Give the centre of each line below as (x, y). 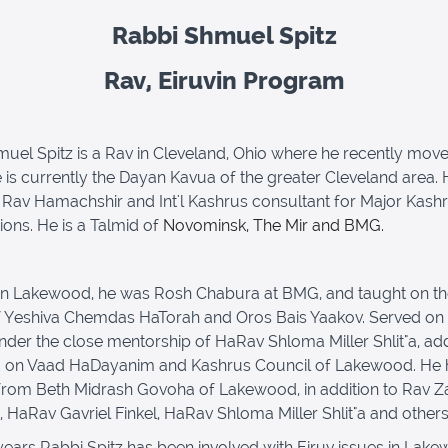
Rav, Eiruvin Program (224, 81)
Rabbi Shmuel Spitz (224, 36)
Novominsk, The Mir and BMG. (271, 226)
